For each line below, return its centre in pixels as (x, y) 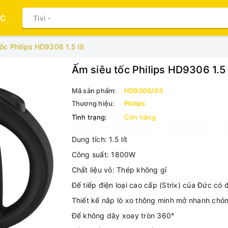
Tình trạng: (89, 117)
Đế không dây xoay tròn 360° (123, 216)
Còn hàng (140, 117)
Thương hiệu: (93, 103)
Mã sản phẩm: (94, 91)
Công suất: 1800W (104, 154)
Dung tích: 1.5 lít (99, 139)
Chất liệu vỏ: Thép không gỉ (119, 170)
